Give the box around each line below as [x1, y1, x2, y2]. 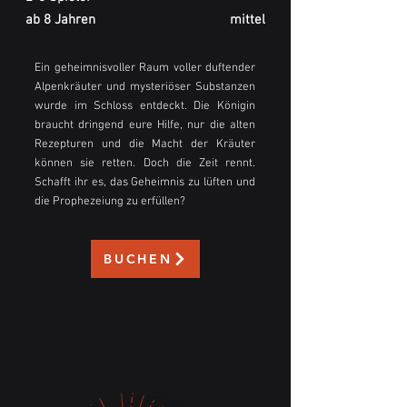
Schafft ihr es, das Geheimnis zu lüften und [35, 175, 255, 191]
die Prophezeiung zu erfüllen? [35, 194, 185, 210]
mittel [230, 12, 265, 29]
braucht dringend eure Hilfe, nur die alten [35, 118, 255, 134]
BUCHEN [104, 251, 173, 268]
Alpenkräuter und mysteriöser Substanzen [35, 80, 255, 95]
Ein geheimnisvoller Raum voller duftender [35, 61, 255, 76]
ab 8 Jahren [25, 12, 95, 29]
